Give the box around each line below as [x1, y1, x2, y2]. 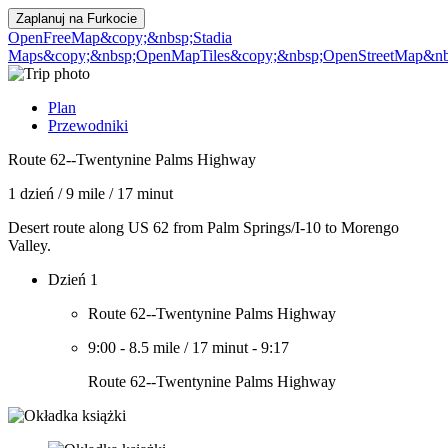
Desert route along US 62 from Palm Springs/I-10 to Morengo [8, 219, 399, 236]
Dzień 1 [48, 271, 98, 288]
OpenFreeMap [8, 29, 100, 46]
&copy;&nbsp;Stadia [100, 29, 232, 46]
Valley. [8, 237, 51, 254]
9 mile [66, 185, 105, 202]
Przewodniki [48, 117, 128, 134]
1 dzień [8, 185, 54, 202]
